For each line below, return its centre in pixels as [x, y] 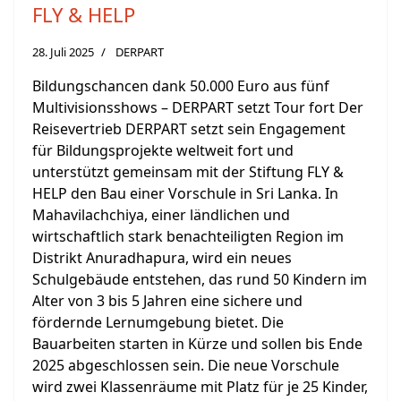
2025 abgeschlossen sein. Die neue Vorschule [186, 366]
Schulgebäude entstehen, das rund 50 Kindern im [200, 280]
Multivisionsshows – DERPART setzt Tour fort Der [198, 108]
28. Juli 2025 [63, 52]
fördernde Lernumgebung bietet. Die [158, 323]
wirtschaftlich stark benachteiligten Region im [188, 237]
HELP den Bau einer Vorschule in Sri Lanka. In [185, 194]
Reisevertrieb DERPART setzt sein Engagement [189, 129]
